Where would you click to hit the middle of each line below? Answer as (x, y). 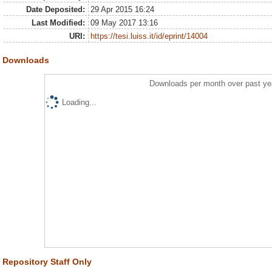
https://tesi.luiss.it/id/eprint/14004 (149, 36)
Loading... (79, 103)
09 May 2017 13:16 (124, 23)
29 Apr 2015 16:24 (123, 10)
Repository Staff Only (47, 262)
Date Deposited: (55, 10)
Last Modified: (58, 23)
